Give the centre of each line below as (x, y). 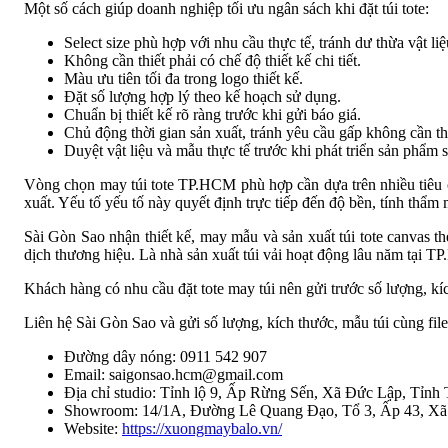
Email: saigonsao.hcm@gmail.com (173, 374)
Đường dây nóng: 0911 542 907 (165, 356)
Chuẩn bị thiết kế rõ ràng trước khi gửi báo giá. (212, 114)
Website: (93, 428)
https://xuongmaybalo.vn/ (202, 428)
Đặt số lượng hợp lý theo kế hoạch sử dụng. (202, 96)
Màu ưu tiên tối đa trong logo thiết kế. (183, 78)
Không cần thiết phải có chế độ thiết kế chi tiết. (212, 60)
